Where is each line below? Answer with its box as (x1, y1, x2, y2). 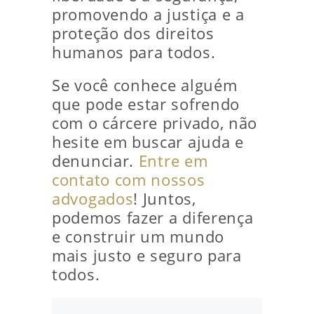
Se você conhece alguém (52, 75, 238, 95)
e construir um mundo (52, 226, 224, 247)
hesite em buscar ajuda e (52, 132, 244, 152)
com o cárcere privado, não (52, 113, 258, 133)
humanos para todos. (52, 42, 216, 62)
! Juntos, (133, 189, 196, 209)
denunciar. (52, 151, 139, 171)
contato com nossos (52, 170, 205, 190)
